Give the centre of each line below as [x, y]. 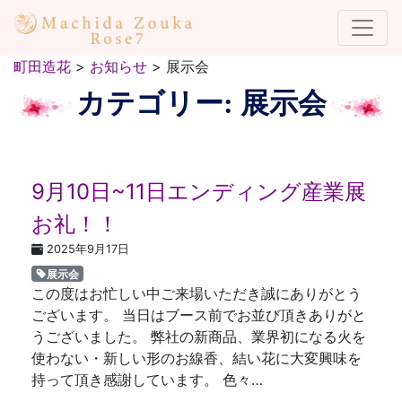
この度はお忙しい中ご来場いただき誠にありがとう [197, 293]
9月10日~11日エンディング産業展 [199, 192]
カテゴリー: [158, 103]
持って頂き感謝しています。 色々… [147, 380]
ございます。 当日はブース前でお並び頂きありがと [199, 315]
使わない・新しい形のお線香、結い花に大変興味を [197, 358]
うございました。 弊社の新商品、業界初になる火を [199, 336]
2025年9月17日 [88, 249]
